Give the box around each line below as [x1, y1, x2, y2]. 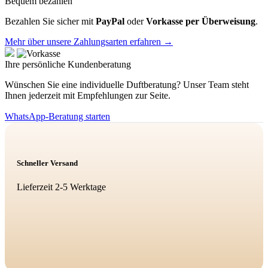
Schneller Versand [17, 159, 78, 168]
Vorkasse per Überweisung [146, 16, 255, 27]
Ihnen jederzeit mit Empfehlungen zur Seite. [5, 90, 170, 101]
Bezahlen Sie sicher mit [5, 16, 96, 27]
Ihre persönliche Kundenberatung [5, 59, 131, 70]
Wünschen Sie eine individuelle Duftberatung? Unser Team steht [5, 80, 249, 90]
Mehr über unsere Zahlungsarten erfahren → [5, 36, 173, 47]
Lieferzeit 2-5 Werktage [17, 181, 106, 192]
